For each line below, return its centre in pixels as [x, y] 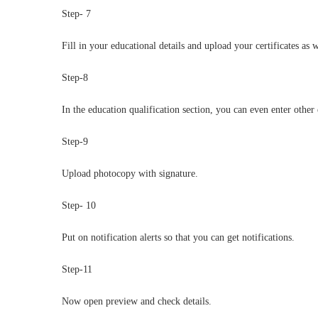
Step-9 [75, 142]
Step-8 [75, 78]
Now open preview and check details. [137, 301]
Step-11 [77, 269]
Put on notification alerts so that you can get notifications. [178, 237]
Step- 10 [79, 205]
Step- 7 [76, 14]
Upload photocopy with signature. [130, 174]
